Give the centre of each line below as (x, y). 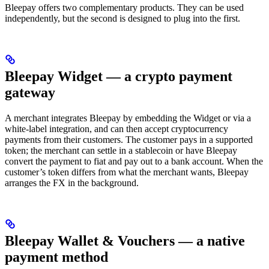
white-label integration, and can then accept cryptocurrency (116, 129)
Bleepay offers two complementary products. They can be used (124, 8)
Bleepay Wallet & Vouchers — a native (125, 241)
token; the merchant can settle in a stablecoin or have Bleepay (121, 151)
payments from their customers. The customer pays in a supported (129, 140)
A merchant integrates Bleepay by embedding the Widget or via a (128, 118)
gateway (30, 93)
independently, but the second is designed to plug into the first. (122, 19)
